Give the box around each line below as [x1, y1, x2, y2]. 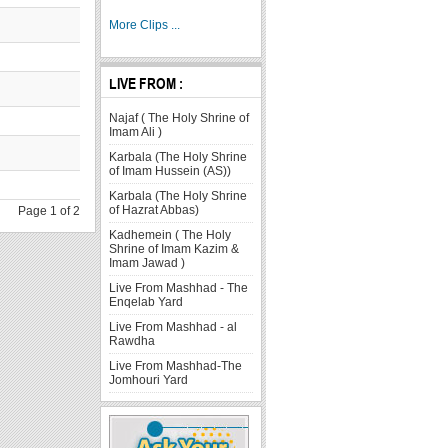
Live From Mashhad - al [109, 319, 238, 334]
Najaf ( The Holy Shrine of [109, 110, 250, 125]
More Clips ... [109, 17, 181, 32]
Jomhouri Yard [109, 372, 189, 387]
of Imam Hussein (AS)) [109, 163, 232, 178]
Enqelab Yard [109, 294, 184, 309]
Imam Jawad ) [109, 255, 186, 270]
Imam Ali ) [109, 124, 163, 139]
